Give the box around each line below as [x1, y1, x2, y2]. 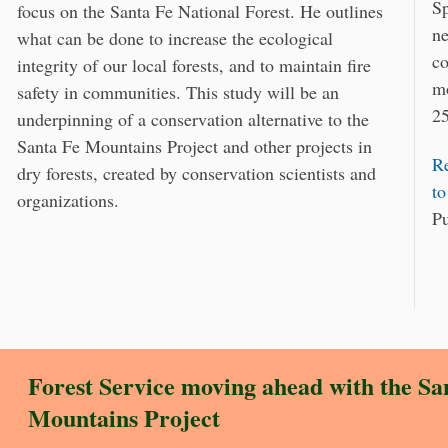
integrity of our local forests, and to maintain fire [17, 53, 371, 78]
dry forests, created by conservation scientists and [17, 161, 376, 186]
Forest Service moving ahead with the [28, 368, 418, 404]
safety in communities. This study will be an [17, 80, 339, 105]
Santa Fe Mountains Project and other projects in [17, 134, 372, 159]
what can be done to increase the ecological [17, 26, 333, 51]
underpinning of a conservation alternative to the [17, 107, 369, 132]
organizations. [17, 188, 119, 213]
